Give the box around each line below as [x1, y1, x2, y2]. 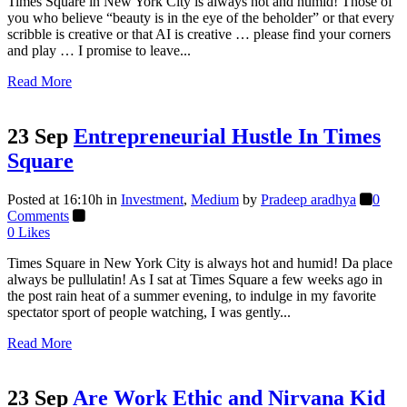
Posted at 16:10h [7, 191, 103, 207]
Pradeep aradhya [261, 191, 356, 207]
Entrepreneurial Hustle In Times [74, 124, 381, 148]
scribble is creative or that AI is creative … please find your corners [7, 25, 391, 42]
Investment [121, 191, 184, 207]
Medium [191, 191, 239, 207]
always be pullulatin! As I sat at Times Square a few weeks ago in [7, 271, 382, 287]
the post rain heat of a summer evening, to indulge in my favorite [7, 287, 376, 303]
